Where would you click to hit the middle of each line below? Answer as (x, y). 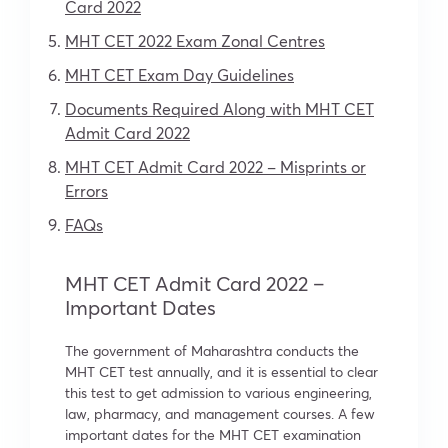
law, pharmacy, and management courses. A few (220, 413)
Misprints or (321, 166)
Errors (86, 190)
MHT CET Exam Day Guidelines (179, 74)
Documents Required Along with (185, 108)
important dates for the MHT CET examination (213, 434)
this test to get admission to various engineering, (218, 392)
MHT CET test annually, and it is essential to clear (221, 371)
